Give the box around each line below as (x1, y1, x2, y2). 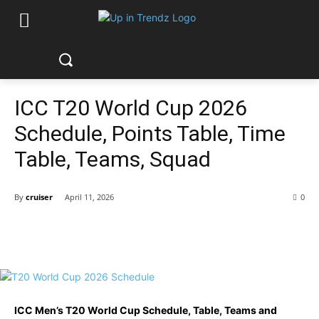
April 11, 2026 (65, 192, 114, 203)
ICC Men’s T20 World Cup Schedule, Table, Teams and (14, 304, 277, 317)
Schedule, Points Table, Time (14, 121, 286, 146)
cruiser (26, 191, 53, 202)
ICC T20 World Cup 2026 (14, 95, 247, 120)
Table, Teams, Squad (14, 147, 211, 172)
